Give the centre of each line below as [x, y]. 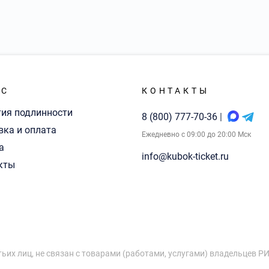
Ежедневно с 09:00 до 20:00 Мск [196, 134]
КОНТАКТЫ [176, 91]
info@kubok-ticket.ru [185, 156]
